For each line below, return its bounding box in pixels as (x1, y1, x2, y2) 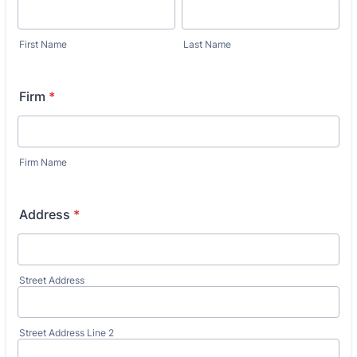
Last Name (183, 38, 231, 50)
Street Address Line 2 (19, 327, 114, 339)
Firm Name (19, 156, 67, 168)
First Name (19, 38, 67, 50)
